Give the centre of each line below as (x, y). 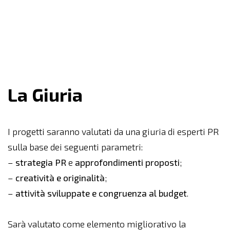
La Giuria (45, 95)
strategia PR (41, 163)
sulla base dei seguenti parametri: (75, 147)
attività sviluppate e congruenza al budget (101, 194)
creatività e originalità (60, 178)
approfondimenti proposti (127, 163)
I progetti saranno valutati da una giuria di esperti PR (113, 132)
